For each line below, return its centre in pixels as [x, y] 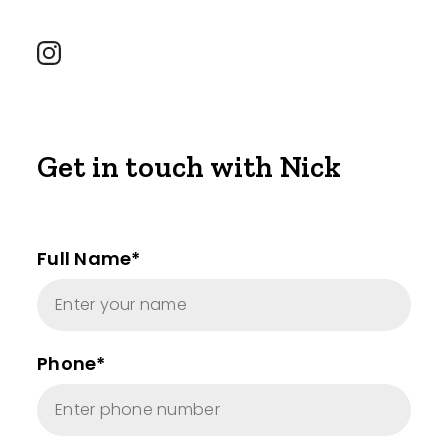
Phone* [71, 364]
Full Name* [89, 259]
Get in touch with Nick [189, 167]
